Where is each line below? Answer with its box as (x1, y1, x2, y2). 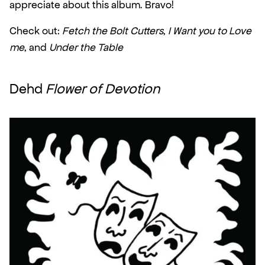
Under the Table (49, 40, 123, 54)
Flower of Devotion (46, 80, 160, 98)
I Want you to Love (168, 24, 251, 37)
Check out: (9, 24, 62, 37)
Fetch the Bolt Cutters (62, 24, 163, 37)
